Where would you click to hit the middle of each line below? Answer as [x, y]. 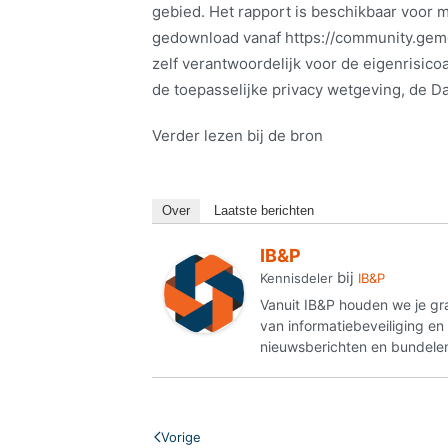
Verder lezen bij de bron [237, 136]
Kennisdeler [296, 278]
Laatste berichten [264, 211]
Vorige [181, 437]
